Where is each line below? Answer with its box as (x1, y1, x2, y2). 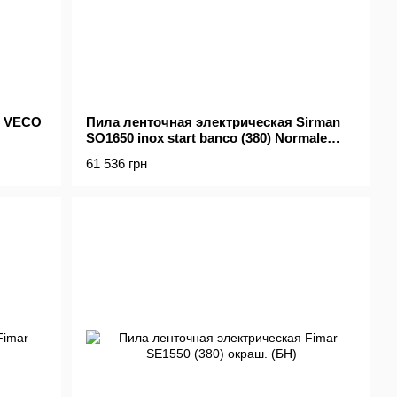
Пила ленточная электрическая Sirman (86, 113, 341, 129)
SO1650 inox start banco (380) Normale (86, 129, 328, 145)
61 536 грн (86, 155, 148, 171)
